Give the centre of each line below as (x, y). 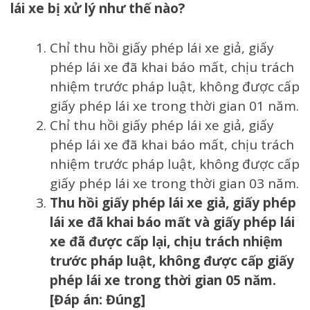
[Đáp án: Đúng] (98, 299)
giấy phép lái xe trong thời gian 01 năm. (174, 106)
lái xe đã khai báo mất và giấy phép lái (172, 222)
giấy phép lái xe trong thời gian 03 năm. (174, 183)
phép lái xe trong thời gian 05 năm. (163, 280)
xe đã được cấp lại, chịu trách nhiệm (166, 241)
